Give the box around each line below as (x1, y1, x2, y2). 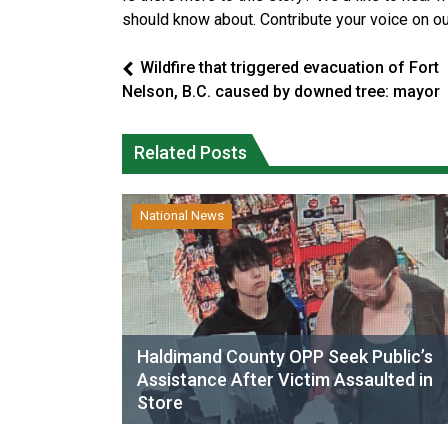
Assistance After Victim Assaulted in (137, 369, 433, 390)
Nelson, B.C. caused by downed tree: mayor (122, 82, 440, 101)
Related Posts (134, 142, 247, 163)
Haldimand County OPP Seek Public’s (137, 346, 433, 367)
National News (140, 208, 224, 223)
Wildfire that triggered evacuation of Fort (140, 58, 439, 77)
